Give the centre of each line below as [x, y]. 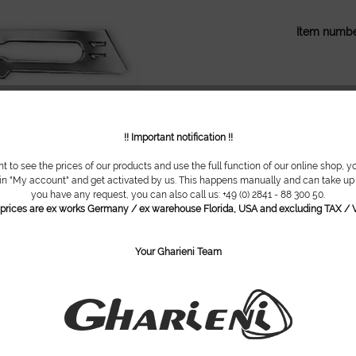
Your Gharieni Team [178, 252]
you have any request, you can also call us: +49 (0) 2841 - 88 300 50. [178, 195]
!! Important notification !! [178, 137]
